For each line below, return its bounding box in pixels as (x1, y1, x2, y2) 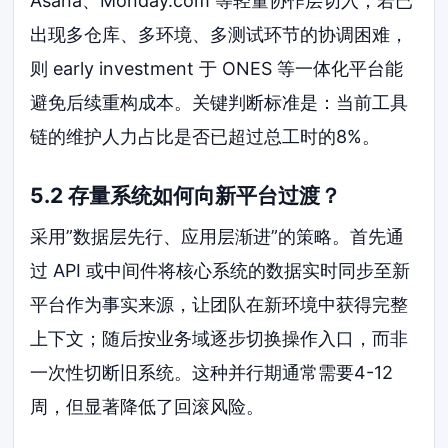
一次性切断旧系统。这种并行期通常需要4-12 (30, 362, 394, 384)
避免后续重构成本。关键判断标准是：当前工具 (30, 92, 409, 114)
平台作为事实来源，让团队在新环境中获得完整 (30, 294, 409, 316)
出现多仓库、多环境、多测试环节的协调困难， (30, 24, 409, 46)
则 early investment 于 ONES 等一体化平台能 (30, 58, 404, 80)
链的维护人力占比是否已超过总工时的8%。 (30, 126, 381, 148)
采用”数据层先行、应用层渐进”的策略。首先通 (30, 226, 405, 248)
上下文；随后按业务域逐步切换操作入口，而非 (30, 328, 409, 350)
